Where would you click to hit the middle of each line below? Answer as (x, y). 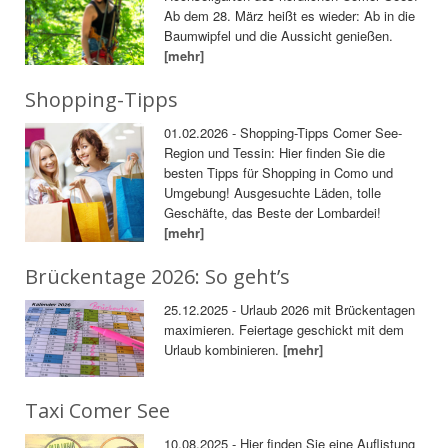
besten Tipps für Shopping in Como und (279, 172)
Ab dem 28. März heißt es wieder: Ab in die (290, 15)
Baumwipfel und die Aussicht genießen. (279, 35)
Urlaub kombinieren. (224, 349)
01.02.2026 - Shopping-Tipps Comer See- (283, 132)
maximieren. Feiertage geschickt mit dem (284, 329)
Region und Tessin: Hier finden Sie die (275, 152)
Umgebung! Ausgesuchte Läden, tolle (273, 192)
